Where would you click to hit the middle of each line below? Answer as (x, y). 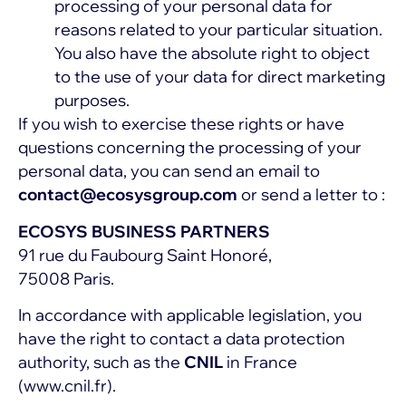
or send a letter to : (311, 195)
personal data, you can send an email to (169, 171)
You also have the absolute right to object (212, 53)
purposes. (92, 101)
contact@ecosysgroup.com (128, 195)
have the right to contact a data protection (182, 339)
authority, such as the (101, 362)
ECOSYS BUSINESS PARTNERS (144, 231)
